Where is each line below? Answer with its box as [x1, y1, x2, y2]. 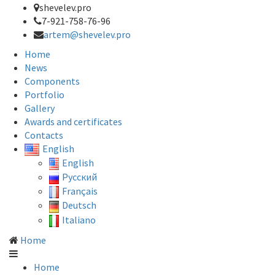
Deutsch [61, 199, 96, 212]
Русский [61, 171, 97, 184]
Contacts [25, 129, 63, 141]
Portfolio [25, 88, 64, 101]
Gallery [25, 102, 55, 114]
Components [25, 75, 80, 87]
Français [61, 185, 98, 198]
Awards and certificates [25, 115, 122, 128]
